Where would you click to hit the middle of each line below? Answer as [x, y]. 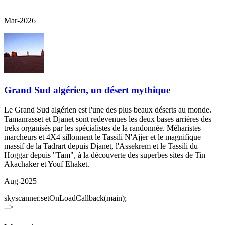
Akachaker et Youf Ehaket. [47, 164]
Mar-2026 [20, 21]
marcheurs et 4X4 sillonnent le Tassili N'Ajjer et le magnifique [102, 137]
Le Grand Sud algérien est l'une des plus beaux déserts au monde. [108, 109]
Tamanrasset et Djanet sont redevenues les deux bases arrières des [108, 119]
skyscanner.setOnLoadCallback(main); [65, 198]
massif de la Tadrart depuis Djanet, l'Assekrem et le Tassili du [101, 146]
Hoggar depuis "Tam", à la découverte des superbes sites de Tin [105, 155]
